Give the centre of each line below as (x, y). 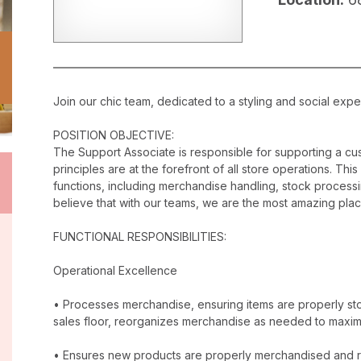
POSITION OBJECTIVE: (114, 135)
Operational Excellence (115, 271)
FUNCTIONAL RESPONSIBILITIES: (140, 237)
